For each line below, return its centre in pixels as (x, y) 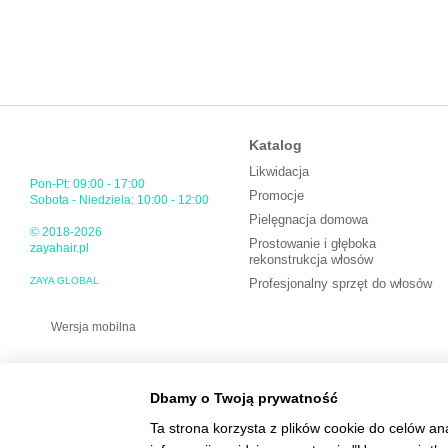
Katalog (275, 145)
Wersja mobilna (92, 327)
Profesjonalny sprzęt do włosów (340, 283)
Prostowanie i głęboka (312, 243)
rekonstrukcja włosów (311, 259)
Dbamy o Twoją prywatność (244, 397)
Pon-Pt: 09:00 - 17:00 (87, 184)
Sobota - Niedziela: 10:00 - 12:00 (119, 200)
